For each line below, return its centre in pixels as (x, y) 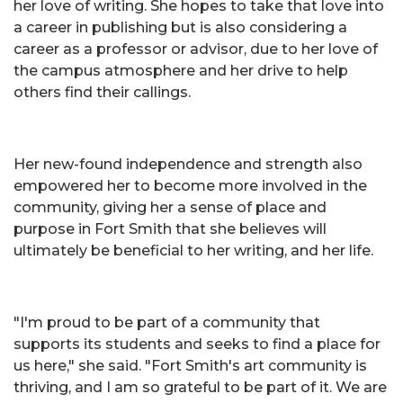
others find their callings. (106, 92)
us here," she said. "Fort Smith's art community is (190, 366)
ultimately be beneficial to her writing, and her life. (195, 251)
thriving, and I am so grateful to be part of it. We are (200, 387)
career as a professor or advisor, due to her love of (196, 49)
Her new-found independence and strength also (188, 164)
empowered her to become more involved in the (190, 186)
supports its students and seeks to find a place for (197, 344)
